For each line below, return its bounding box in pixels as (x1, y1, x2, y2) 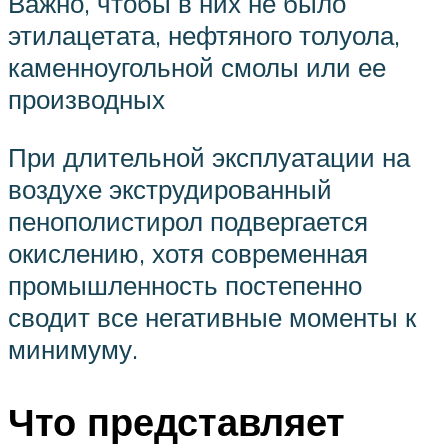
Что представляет (8, 396, 345, 446)
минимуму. (8, 332, 138, 365)
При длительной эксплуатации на (8, 140, 410, 173)
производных (8, 83, 165, 116)
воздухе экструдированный (8, 172, 332, 205)
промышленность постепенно (8, 268, 362, 301)
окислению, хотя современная (8, 236, 368, 269)
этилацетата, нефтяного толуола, (8, 19, 400, 52)
